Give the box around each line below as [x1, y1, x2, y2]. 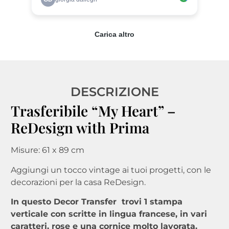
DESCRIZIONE [70, 84, 159, 100]
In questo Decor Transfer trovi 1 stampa [10, 197, 182, 207]
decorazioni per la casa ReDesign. [10, 177, 146, 187]
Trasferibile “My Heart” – [10, 101, 176, 121]
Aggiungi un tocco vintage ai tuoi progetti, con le [10, 165, 211, 175]
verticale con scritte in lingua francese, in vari [10, 209, 207, 219]
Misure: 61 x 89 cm [10, 145, 84, 155]
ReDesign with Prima [10, 118, 149, 138]
